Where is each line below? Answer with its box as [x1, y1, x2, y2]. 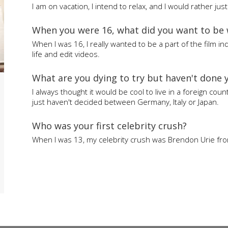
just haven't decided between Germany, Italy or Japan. [32, 97, 219, 107]
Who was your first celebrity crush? [32, 120, 187, 132]
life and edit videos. [32, 49, 100, 60]
